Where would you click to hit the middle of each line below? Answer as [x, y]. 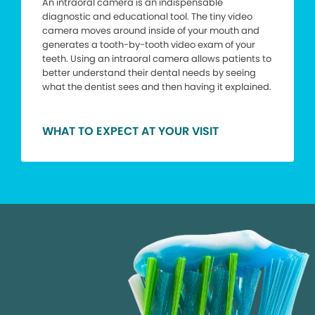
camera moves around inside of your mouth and [151, 31]
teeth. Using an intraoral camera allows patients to [157, 59]
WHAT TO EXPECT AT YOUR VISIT [130, 131]
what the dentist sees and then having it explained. [157, 87]
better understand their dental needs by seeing [149, 73]
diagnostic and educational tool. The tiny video [147, 17]
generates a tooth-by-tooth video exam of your [149, 45]
